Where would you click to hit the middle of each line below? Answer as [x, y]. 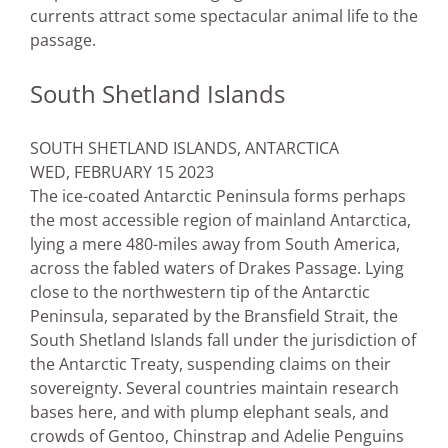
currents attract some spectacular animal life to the [224, 16]
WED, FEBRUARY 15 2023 [122, 172]
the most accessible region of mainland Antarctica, [220, 220]
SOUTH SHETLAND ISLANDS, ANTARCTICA [184, 148]
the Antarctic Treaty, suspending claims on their [210, 364]
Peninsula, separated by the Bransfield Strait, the [214, 316]
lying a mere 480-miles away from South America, [215, 244]
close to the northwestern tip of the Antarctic [200, 292]
